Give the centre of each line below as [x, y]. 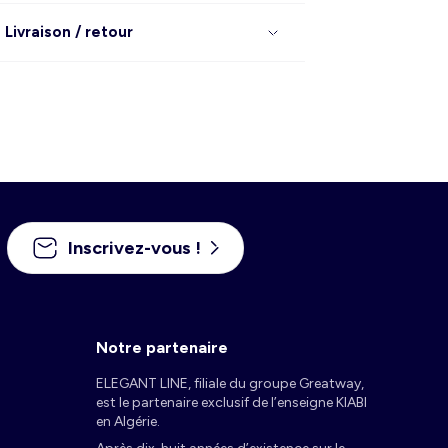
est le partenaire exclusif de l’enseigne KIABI [231, 403]
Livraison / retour [69, 31]
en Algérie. [128, 422]
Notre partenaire [162, 348]
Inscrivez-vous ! [135, 248]
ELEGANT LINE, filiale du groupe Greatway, [230, 384]
